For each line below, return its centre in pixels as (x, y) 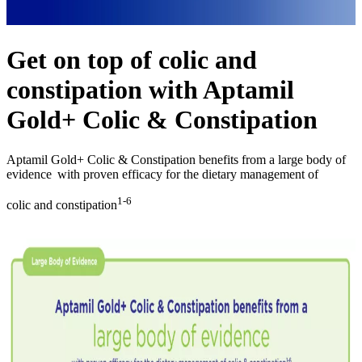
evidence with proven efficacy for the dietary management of (162, 174)
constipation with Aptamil (150, 90)
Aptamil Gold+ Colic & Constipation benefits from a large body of (176, 159)
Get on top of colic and (132, 60)
